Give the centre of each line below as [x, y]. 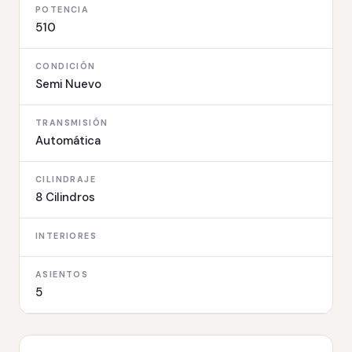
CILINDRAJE [66, 179]
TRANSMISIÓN [72, 123]
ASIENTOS [62, 274]
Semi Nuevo [68, 84]
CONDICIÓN [66, 66]
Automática [68, 141]
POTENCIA [62, 9]
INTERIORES [66, 236]
